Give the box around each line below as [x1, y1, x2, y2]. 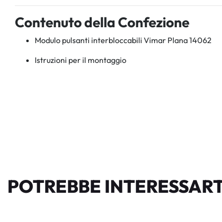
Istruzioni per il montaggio [35, 55, 126, 65]
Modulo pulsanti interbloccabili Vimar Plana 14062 [35, 35, 212, 45]
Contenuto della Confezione [15, 13, 189, 31]
